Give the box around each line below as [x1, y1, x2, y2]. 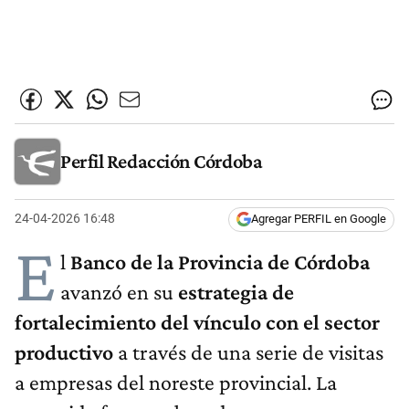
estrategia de [178, 279, 294, 305]
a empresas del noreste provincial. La [15, 370, 337, 395]
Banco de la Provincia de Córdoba [66, 249, 370, 275]
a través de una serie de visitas [113, 340, 383, 365]
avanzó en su [60, 279, 178, 305]
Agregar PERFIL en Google [251, 212, 386, 226]
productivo [15, 340, 113, 365]
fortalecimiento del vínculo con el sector [15, 309, 380, 335]
